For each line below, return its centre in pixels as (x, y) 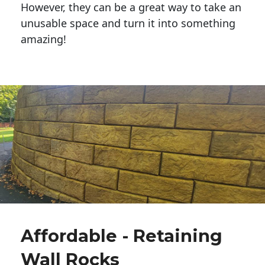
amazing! (43, 39)
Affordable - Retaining (122, 236)
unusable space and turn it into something (128, 23)
